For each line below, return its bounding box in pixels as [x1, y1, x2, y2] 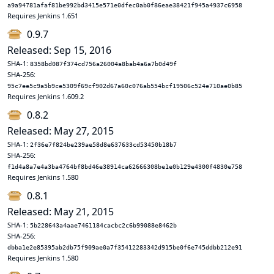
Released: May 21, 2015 [7, 205, 114, 218]
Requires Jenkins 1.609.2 [7, 92, 84, 101]
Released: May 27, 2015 [7, 124, 114, 138]
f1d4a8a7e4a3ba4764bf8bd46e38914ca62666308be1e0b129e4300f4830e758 [7, 163, 242, 170]
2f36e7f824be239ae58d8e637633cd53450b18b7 [30, 141, 177, 148]
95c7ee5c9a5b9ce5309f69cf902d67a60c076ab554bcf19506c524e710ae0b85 [7, 83, 242, 89]
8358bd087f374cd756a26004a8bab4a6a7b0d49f [30, 61, 177, 67]
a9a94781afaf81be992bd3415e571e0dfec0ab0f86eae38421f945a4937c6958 [7, 2, 242, 9]
